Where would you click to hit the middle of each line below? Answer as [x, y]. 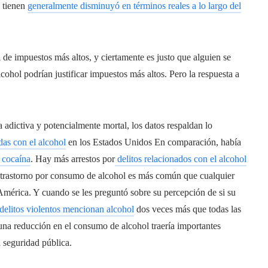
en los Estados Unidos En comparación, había [153, 142]
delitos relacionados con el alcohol [181, 159]
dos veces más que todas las [188, 209]
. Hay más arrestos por [73, 159]
